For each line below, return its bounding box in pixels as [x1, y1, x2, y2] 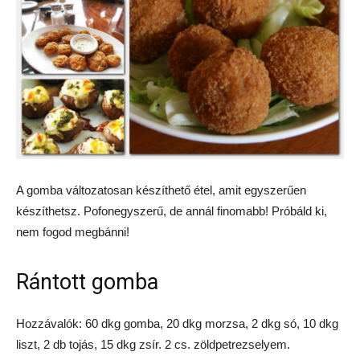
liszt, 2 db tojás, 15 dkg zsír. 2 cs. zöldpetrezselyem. [16, 337, 290, 351]
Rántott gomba [16, 269, 158, 295]
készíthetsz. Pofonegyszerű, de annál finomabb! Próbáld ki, [16, 204, 327, 218]
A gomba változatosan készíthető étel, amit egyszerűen [16, 183, 306, 197]
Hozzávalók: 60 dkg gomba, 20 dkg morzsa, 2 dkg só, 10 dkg [16, 317, 338, 330]
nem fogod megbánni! [16, 225, 129, 239]
